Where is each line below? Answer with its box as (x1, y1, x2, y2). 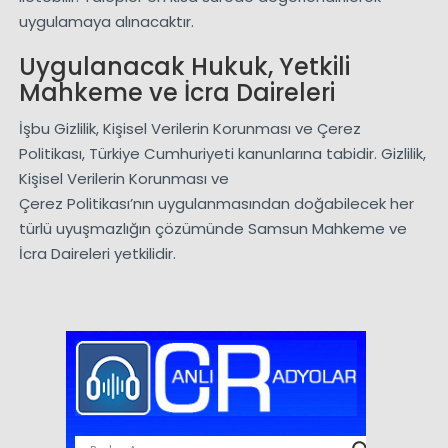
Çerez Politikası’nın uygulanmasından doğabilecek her (18, 193, 414, 215)
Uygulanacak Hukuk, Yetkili (18, 50, 350, 84)
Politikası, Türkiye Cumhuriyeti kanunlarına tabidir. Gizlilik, (18, 143, 426, 165)
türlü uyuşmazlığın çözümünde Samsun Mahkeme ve (18, 218, 407, 240)
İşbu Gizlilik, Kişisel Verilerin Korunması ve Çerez (18, 118, 361, 140)
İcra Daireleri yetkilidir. (18, 243, 176, 265)
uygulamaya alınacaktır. (18, 11, 194, 33)
